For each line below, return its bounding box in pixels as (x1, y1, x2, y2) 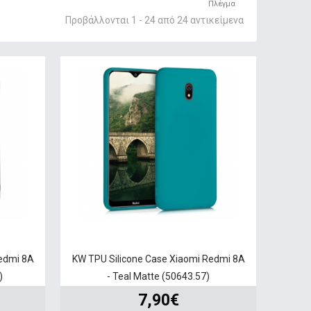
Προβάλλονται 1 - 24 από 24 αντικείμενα (65, 14, 244, 26)
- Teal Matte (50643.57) (107, 270, 210, 282)
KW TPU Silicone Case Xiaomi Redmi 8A (72, 253, 245, 264)
